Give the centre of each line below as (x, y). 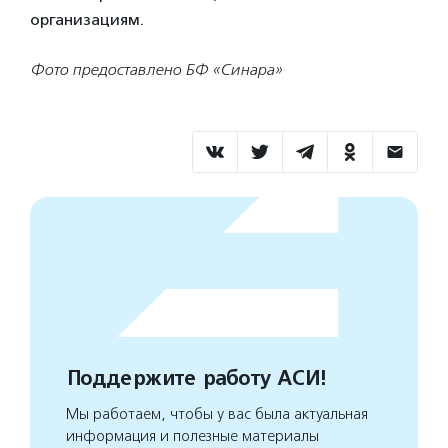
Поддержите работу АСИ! (195, 378)
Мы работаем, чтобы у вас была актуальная (217, 414)
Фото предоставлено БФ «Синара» (156, 69)
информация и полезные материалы (192, 436)
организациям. (87, 19)
